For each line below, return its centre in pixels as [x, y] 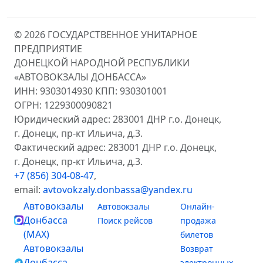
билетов [197, 235]
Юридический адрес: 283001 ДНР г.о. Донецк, [118, 119]
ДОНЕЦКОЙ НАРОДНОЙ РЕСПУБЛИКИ [102, 63]
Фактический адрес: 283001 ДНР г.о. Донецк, [115, 147]
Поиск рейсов [125, 220]
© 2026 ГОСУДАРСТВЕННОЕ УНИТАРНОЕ [106, 35]
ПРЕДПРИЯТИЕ [48, 49]
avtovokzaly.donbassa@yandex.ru [118, 190]
